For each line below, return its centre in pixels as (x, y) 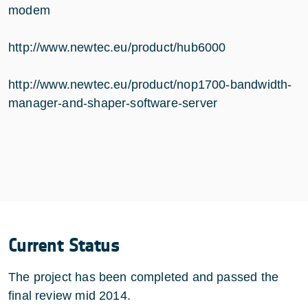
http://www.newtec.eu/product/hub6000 (117, 47)
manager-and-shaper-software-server (113, 103)
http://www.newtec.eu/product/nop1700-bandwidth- (150, 84)
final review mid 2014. (69, 295)
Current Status (64, 245)
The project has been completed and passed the (144, 277)
